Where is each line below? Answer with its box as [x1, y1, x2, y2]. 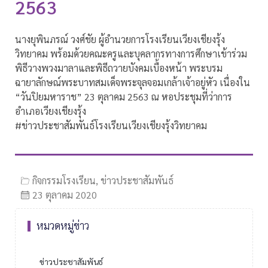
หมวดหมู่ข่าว [36, 218, 89, 233]
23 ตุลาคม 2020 [32, 188, 97, 201]
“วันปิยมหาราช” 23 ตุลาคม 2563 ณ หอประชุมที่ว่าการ [15, 90, 232, 103]
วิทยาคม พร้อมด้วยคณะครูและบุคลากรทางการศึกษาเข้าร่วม [15, 47, 247, 60]
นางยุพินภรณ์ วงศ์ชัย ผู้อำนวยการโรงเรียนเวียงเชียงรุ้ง [15, 33, 225, 46]
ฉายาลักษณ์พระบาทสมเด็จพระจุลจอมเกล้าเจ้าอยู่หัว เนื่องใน [15, 76, 250, 89]
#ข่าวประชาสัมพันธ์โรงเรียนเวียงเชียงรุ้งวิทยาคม [15, 119, 207, 132]
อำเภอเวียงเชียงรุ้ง [15, 105, 86, 118]
